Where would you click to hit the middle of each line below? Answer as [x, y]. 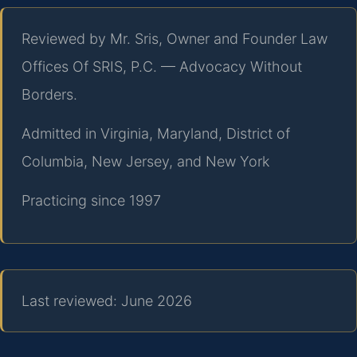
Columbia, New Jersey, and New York [145, 161]
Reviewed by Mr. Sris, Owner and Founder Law [175, 38]
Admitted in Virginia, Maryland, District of [156, 133]
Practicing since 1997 [91, 201]
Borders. [49, 94]
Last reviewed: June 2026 [107, 300]
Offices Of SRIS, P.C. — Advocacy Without [162, 66]
